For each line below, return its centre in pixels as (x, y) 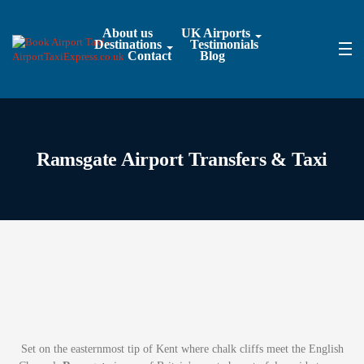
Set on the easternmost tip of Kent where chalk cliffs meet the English (182, 349)
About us (128, 33)
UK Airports (216, 33)
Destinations (128, 44)
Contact (150, 56)
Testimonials (225, 44)
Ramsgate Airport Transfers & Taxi (182, 159)
